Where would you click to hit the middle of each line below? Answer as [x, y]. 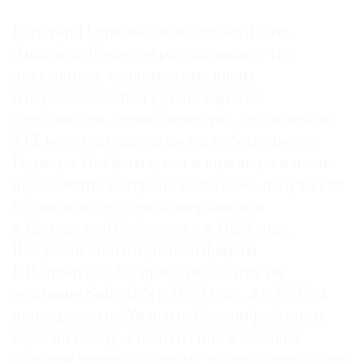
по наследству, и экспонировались [139, 207]
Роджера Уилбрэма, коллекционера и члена [174, 163]
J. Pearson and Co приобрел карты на [147, 272]
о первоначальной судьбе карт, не [137, 98]
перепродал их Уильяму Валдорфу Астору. [171, 316]
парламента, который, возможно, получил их [179, 185]
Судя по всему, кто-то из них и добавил [156, 338]
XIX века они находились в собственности [165, 141]
